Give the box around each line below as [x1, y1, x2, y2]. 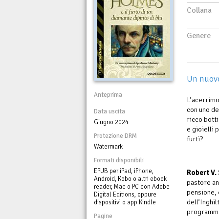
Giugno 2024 [94, 118, 129, 126]
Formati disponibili [94, 156, 144, 164]
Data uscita [94, 108, 125, 115]
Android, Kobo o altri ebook [94, 175, 167, 183]
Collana [187, 5, 212, 15]
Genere [187, 31, 211, 41]
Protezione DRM [94, 132, 137, 140]
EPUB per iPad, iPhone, [94, 167, 153, 175]
